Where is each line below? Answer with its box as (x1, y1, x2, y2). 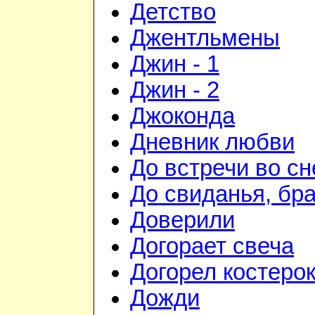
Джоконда (130, 103, 235, 129)
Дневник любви (130, 129, 295, 155)
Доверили (130, 207, 235, 233)
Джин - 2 (130, 77, 219, 103)
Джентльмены (130, 25, 280, 51)
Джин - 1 (130, 51, 219, 77)
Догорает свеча (130, 233, 294, 259)
